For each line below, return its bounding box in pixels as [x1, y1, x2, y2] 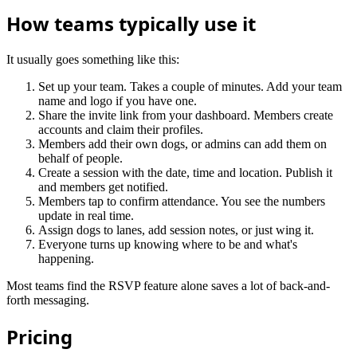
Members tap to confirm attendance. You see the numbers [38, 194, 325, 209]
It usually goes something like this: [6, 53, 179, 67]
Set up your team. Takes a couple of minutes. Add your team [38, 80, 342, 94]
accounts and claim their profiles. [38, 123, 203, 137]
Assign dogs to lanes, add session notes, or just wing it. [38, 223, 314, 237]
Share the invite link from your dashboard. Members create [38, 108, 333, 123]
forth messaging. [6, 293, 89, 308]
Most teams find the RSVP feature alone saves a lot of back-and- [6, 279, 330, 293]
